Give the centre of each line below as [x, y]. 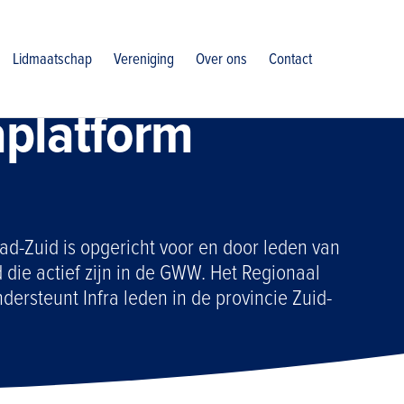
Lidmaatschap [53, 59]
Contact [291, 59]
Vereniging [144, 59]
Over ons [222, 59]
